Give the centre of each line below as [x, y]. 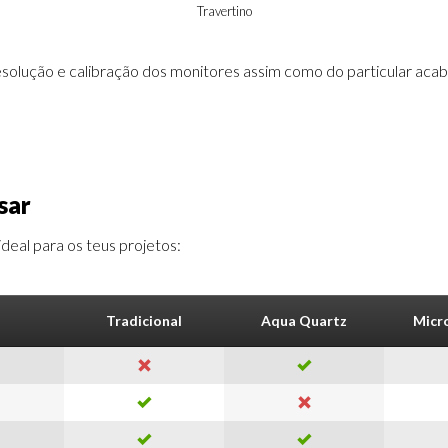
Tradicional [144, 321]
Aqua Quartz [304, 321]
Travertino [224, 11]
